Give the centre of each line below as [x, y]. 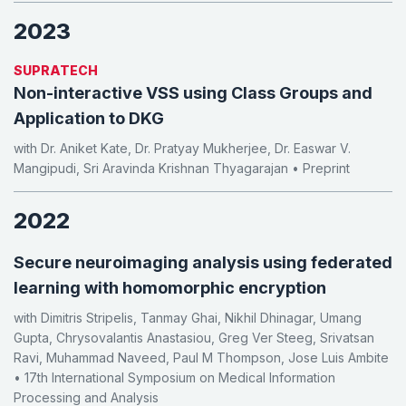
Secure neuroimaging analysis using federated [203, 263]
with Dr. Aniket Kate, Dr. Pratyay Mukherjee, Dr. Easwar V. [182, 149]
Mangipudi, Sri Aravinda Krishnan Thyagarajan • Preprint [182, 169]
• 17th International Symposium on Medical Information [174, 378]
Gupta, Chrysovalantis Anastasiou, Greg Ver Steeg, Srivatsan [194, 338]
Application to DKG [89, 119]
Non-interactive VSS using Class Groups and [193, 93]
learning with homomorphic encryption [170, 288]
